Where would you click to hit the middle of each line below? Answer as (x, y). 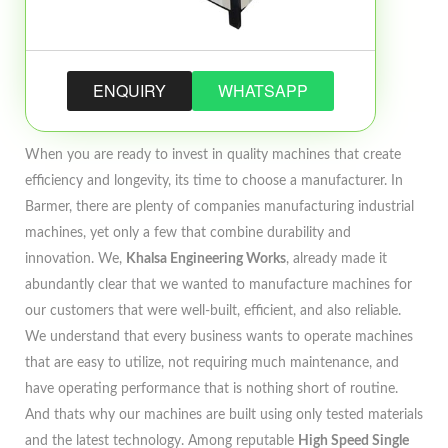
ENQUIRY (129, 90)
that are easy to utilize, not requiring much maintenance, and (212, 363)
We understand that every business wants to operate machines (219, 337)
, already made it (336, 259)
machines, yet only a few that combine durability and (188, 233)
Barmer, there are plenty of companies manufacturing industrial (219, 207)
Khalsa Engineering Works (206, 259)
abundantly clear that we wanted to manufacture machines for (218, 285)
